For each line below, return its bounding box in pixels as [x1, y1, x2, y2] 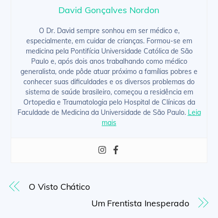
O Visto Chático [29, 181, 91, 192]
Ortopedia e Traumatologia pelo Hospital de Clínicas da [23, 98, 195, 107]
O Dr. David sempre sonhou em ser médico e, [38, 26, 180, 36]
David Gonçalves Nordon [58, 4, 160, 16]
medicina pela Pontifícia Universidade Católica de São [25, 47, 193, 56]
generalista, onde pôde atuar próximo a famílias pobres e [20, 67, 198, 76]
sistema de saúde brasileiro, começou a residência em [25, 88, 193, 97]
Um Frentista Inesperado [91, 197, 189, 208]
